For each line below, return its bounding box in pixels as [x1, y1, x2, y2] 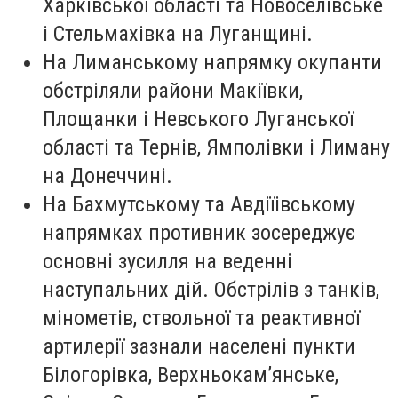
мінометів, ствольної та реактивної [43, 306, 360, 331]
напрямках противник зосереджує [43, 220, 355, 246]
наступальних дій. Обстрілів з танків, [43, 277, 379, 303]
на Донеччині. [43, 163, 172, 189]
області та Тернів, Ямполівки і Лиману [43, 135, 390, 161]
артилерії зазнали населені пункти [43, 334, 355, 360]
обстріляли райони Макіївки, [43, 78, 303, 104]
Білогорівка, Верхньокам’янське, [43, 362, 338, 388]
